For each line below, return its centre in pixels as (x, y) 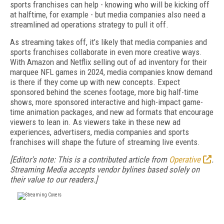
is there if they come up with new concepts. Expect (95, 82)
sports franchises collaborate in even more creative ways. (106, 52)
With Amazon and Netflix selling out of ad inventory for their (108, 62)
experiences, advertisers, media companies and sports (99, 132)
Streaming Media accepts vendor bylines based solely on (105, 169)
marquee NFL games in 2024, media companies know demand (111, 72)
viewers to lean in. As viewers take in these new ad (95, 122)
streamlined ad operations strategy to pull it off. (89, 24)
